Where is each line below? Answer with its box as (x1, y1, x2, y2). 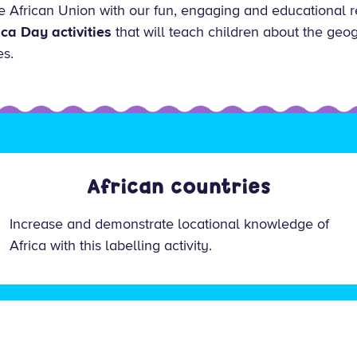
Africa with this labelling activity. (9, 237, 212, 254)
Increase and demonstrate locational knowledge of (9, 215, 329, 233)
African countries (86, 174, 271, 200)
